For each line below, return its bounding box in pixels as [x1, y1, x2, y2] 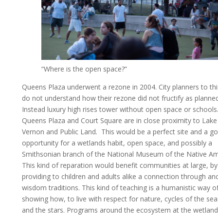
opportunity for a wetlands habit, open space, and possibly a [21, 138, 212, 148]
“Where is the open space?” [41, 64, 127, 74]
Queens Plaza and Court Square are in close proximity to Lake [21, 116, 217, 126]
